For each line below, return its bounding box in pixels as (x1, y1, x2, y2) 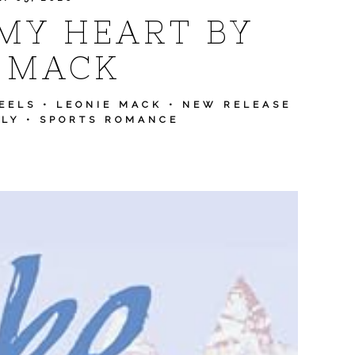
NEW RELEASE (182, 99, 292, 110)
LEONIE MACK (56, 99, 162, 110)
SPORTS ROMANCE (40, 114, 179, 125)
